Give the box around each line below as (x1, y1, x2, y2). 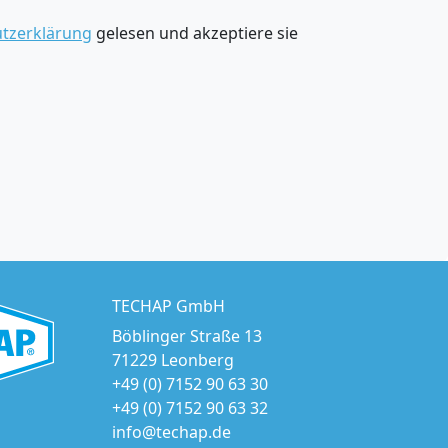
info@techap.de (112, 421, 231, 444)
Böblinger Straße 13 (112, 325, 262, 348)
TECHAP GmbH (112, 295, 225, 318)
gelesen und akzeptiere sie (92, 22, 298, 45)
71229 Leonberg (112, 349, 234, 372)
